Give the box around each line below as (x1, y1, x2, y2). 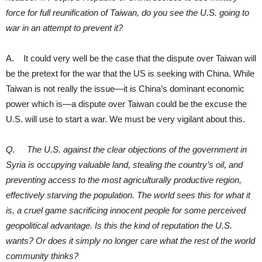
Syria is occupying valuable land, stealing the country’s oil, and (6, 159, 243, 170)
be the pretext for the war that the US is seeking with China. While (6, 68, 254, 78)
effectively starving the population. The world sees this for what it (6, 189, 250, 200)
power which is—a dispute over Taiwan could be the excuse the (6, 98, 247, 109)
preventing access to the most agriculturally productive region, (6, 174, 242, 185)
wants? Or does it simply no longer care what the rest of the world (6, 235, 255, 246)
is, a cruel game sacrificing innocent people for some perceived (6, 205, 246, 215)
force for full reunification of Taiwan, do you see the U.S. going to (6, 7, 249, 18)
